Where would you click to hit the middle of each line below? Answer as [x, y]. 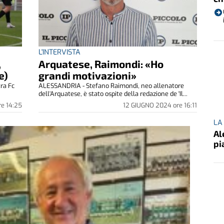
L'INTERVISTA [60, 52]
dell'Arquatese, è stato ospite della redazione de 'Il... [113, 93]
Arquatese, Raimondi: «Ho [101, 63]
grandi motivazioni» [88, 75]
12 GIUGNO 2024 [148, 105]
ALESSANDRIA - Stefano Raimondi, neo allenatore [111, 85]
